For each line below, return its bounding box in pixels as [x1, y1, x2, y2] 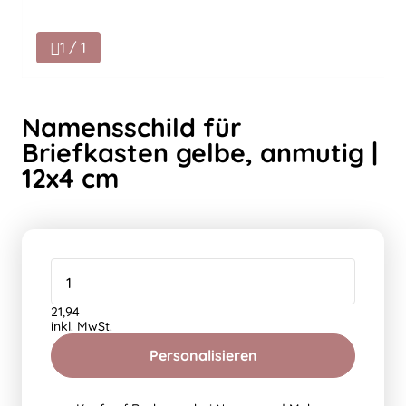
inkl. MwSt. [51, 318, 112, 334]
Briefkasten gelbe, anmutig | [22, 136, 378, 169]
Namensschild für [22, 111, 241, 143]
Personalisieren [149, 346, 257, 364]
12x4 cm [22, 161, 119, 194]
